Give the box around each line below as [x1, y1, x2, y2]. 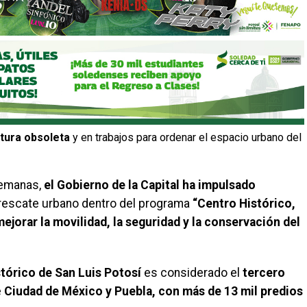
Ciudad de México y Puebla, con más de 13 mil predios [4, 284, 303, 298]
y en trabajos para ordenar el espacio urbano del [70, 130, 302, 144]
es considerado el [141, 265, 243, 280]
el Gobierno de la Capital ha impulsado [44, 177, 256, 192]
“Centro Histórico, [193, 196, 295, 210]
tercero [243, 265, 285, 280]
